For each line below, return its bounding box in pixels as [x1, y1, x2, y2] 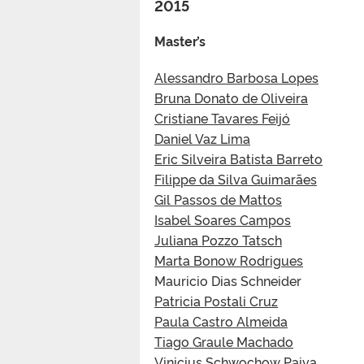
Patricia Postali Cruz [154, 291, 278, 310]
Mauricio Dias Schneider [154, 271, 301, 289]
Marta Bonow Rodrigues [154, 250, 303, 269]
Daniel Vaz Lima [154, 128, 250, 147]
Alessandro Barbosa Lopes [154, 67, 318, 86]
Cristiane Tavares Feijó [154, 108, 290, 127]
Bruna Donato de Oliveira [154, 88, 308, 106]
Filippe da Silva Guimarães [154, 169, 317, 188]
